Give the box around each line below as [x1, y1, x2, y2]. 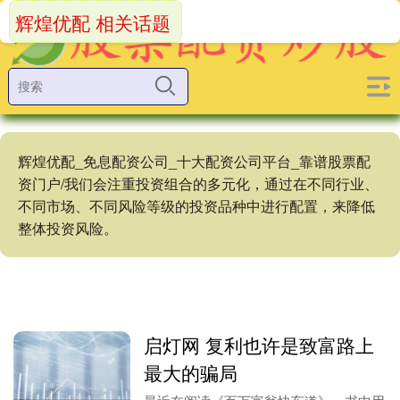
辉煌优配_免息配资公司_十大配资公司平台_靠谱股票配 [18, 151, 371, 171]
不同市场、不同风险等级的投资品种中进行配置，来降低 [18, 196, 375, 216]
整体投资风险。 [18, 218, 118, 238]
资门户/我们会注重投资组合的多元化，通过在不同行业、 [18, 173, 379, 194]
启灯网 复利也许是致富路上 [144, 331, 375, 358]
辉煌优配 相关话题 [15, 9, 171, 36]
